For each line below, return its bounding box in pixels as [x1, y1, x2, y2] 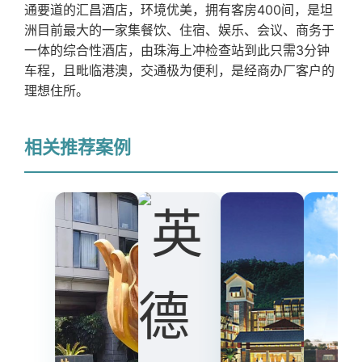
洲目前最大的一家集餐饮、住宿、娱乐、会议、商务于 [24, 21, 335, 38]
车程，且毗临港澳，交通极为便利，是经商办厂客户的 [24, 61, 335, 78]
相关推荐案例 [24, 136, 131, 158]
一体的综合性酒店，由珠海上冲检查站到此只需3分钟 [24, 41, 330, 58]
